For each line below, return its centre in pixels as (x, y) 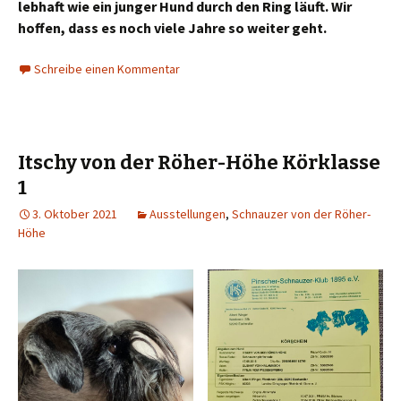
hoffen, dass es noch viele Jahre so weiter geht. (172, 28)
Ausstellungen (188, 214)
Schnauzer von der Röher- (301, 214)
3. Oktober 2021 (75, 214)
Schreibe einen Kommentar (107, 69)
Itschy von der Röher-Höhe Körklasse (199, 162)
